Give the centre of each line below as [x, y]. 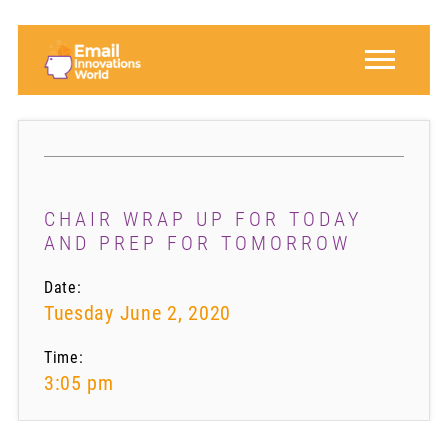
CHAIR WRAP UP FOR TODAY [202, 219]
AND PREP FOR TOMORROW [197, 243]
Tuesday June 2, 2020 [137, 313]
